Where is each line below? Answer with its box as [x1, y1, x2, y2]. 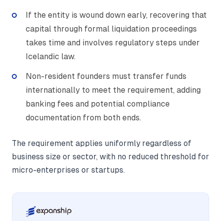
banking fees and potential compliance [26, 99, 170, 109]
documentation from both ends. [26, 112, 141, 122]
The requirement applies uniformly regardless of [12, 139, 191, 147]
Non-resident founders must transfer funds [26, 71, 186, 81]
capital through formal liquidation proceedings [26, 24, 197, 34]
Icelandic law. [26, 51, 75, 61]
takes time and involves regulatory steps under [26, 37, 200, 47]
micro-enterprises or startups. [12, 165, 125, 174]
